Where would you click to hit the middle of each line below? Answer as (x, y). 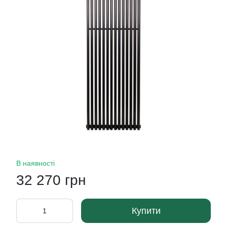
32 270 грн (51, 180)
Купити (146, 211)
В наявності (35, 163)
